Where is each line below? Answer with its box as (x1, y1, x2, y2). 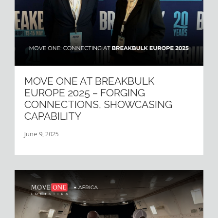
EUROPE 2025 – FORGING (24, 87, 145, 99)
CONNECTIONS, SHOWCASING (24, 98, 172, 111)
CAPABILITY (24, 110, 81, 123)
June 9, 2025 (24, 129, 59, 139)
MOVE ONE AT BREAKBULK (24, 75, 154, 88)
